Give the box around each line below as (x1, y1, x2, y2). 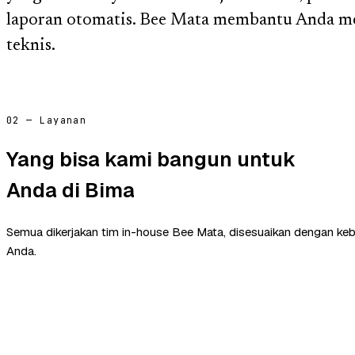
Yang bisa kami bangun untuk (6, 145, 296, 173)
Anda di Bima (6, 176, 135, 204)
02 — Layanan (6, 113, 87, 127)
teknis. (6, 37, 55, 55)
